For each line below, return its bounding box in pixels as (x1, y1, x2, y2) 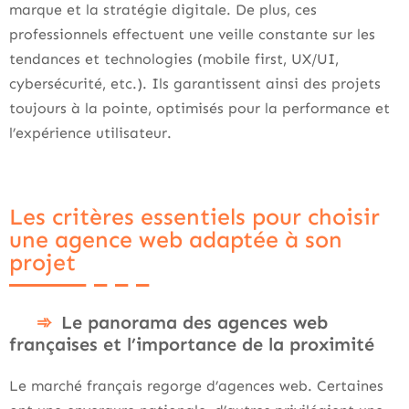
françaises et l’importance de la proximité (9, 332, 374, 355)
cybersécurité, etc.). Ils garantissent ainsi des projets (9, 74, 381, 92)
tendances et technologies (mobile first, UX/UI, (9, 49, 339, 68)
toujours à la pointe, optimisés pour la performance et (9, 99, 390, 117)
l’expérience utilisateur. (9, 123, 172, 142)
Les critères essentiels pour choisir (9, 203, 380, 231)
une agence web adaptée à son (9, 225, 342, 254)
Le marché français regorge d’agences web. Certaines (9, 376, 383, 394)
